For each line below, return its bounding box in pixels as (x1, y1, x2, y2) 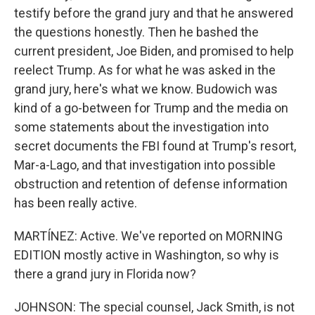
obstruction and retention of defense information (14, 176, 288, 191)
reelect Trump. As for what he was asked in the (14, 63, 276, 77)
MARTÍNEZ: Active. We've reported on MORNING (14, 229, 283, 243)
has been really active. (14, 195, 137, 210)
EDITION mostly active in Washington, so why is (14, 247, 279, 262)
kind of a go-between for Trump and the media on (14, 101, 288, 115)
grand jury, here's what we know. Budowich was (14, 82, 278, 96)
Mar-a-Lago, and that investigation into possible (14, 157, 276, 172)
